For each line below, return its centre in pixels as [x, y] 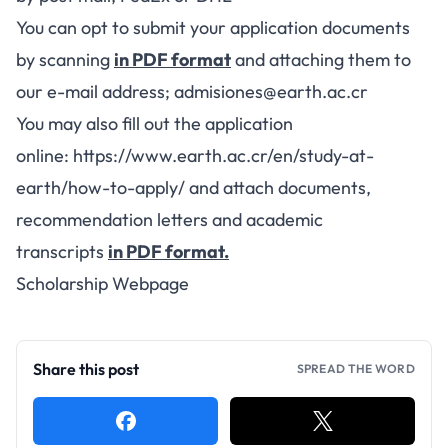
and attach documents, [278, 187]
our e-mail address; [95, 91]
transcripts [62, 251]
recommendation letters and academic [169, 219]
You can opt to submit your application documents [213, 27]
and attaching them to [321, 59]
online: [44, 155]
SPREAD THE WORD [355, 368]
